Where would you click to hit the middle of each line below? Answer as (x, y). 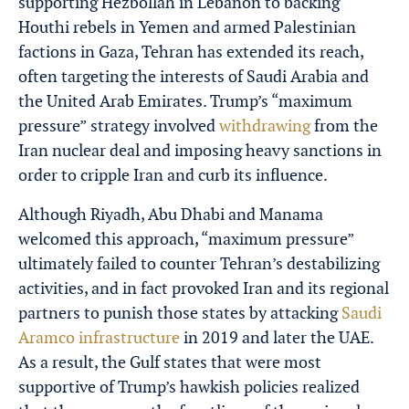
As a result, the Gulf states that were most (170, 362)
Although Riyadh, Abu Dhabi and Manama (171, 214)
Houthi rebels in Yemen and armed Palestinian (187, 27)
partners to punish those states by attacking (180, 313)
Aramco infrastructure (99, 337)
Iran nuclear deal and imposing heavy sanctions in (200, 150)
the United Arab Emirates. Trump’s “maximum (185, 101)
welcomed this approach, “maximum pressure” (186, 239)
